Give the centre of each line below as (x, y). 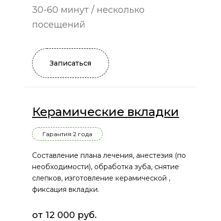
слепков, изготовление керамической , (101, 178)
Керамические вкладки (106, 112)
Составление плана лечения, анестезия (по (109, 156)
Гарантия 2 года (67, 134)
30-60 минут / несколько (88, 10)
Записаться (71, 63)
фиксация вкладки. (66, 190)
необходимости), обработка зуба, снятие (106, 167)
